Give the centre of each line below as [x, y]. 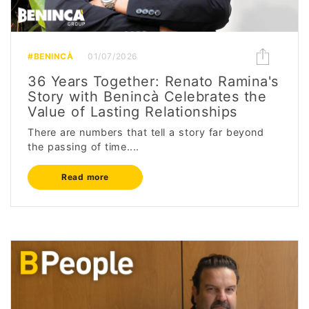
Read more [86, 177]
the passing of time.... [83, 146]
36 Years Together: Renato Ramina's [153, 81]
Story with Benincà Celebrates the [147, 96]
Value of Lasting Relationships [132, 111]
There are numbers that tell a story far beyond [146, 132]
